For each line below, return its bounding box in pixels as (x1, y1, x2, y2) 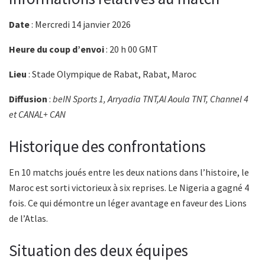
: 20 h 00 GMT (104, 43, 158, 56)
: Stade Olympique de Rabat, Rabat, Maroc (27, 68, 196, 80)
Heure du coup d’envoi (9, 43, 104, 56)
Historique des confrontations (9, 135, 206, 156)
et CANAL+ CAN (9, 108, 66, 121)
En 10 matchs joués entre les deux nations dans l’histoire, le (9, 166, 249, 179)
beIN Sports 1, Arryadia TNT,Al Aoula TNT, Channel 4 (53, 93, 248, 105)
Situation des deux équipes (9, 240, 188, 260)
